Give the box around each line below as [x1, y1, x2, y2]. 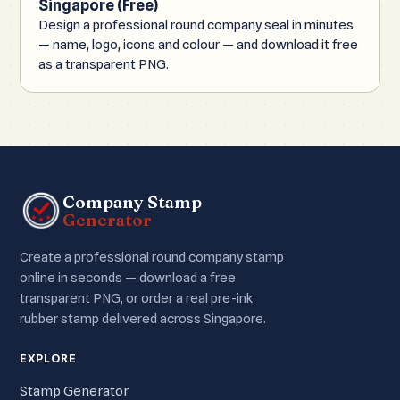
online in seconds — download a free [20, 270, 236, 286]
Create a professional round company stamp [20, 249, 284, 265]
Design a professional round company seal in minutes [38, 17, 354, 33]
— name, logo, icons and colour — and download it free [38, 37, 358, 53]
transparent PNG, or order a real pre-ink [20, 290, 253, 306]
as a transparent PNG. [38, 56, 169, 72]
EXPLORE [20, 351, 78, 366]
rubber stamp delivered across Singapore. [20, 311, 266, 327]
